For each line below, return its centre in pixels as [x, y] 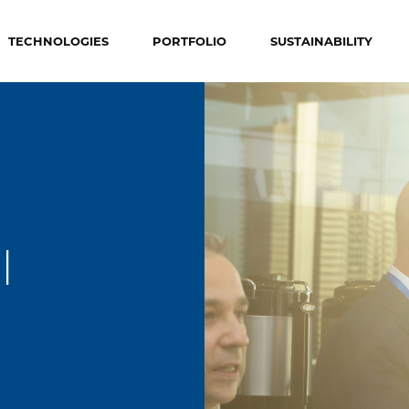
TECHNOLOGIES [58, 40]
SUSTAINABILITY [321, 40]
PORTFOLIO [189, 40]
